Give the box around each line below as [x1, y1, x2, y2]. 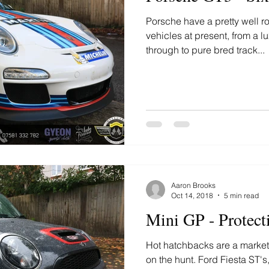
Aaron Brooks [171, 180, 216, 190]
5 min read [224, 190, 259, 200]
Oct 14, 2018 [171, 190, 213, 200]
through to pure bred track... [146, 44, 265, 56]
